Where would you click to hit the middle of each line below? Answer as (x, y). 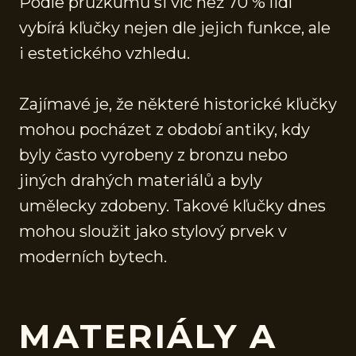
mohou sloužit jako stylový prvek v (153, 231)
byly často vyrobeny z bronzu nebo (153, 155)
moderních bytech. (93, 256)
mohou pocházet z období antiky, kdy (164, 129)
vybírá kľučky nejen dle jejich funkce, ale (175, 27)
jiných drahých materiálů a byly (141, 180)
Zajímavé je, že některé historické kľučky (178, 104)
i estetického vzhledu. (104, 53)
